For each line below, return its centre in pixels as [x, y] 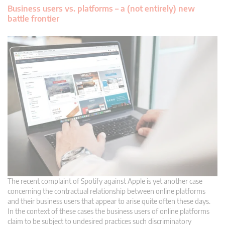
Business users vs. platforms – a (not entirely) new [101, 9]
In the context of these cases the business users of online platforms [108, 211]
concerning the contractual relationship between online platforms [106, 191]
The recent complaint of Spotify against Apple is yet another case [105, 181]
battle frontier [33, 19]
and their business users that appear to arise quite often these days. [109, 201]
